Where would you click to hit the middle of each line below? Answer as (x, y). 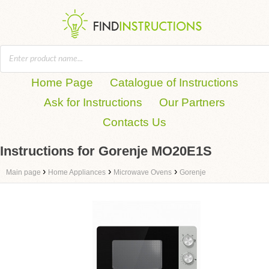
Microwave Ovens (143, 172)
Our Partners (192, 102)
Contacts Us (134, 122)
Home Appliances (77, 172)
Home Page (62, 83)
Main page (24, 172)
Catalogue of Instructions (174, 83)
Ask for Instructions (93, 102)
